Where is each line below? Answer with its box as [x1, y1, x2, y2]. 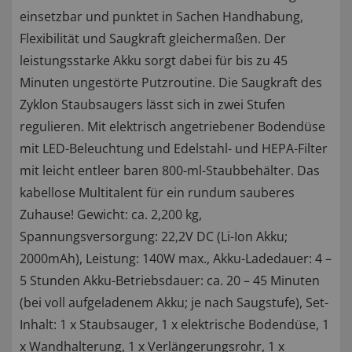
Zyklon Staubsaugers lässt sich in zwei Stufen [20, 96, 285, 114]
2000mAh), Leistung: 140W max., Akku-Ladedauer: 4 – [20, 250, 332, 268]
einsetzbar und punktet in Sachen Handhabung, [20, 8, 303, 26]
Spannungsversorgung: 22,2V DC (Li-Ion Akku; [20, 228, 288, 246]
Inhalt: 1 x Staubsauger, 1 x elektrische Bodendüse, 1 [20, 316, 329, 334]
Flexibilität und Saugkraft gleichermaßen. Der [20, 30, 286, 48]
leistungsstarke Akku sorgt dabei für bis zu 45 [20, 52, 288, 70]
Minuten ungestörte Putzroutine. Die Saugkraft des [20, 74, 322, 92]
